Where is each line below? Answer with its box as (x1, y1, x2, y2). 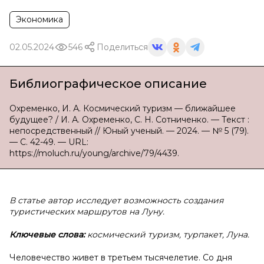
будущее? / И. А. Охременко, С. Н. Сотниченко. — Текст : (9, 114, 249, 125)
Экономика (16, 14, 63, 25)
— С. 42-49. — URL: (9, 137, 88, 147)
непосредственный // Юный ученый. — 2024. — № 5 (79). (9, 126, 249, 136)
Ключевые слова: (9, 229, 87, 240)
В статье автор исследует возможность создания (9, 195, 223, 206)
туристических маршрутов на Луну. (9, 206, 164, 217)
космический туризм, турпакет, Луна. (87, 229, 249, 240)
